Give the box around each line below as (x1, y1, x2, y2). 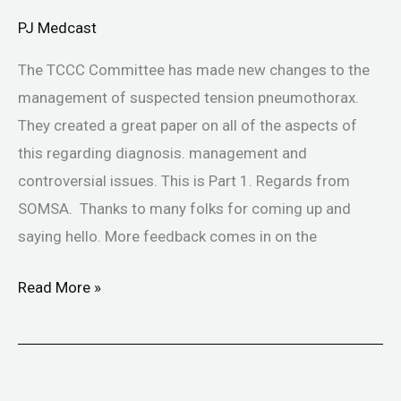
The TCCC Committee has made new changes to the (18, 61, 370, 80)
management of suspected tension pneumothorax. (18, 89, 359, 107)
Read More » (18, 277, 101, 296)
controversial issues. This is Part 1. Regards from (18, 172, 350, 191)
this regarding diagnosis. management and (18, 144, 307, 163)
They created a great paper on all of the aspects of (18, 116, 357, 135)
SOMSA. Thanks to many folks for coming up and (18, 200, 351, 218)
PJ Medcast (18, 18, 97, 37)
